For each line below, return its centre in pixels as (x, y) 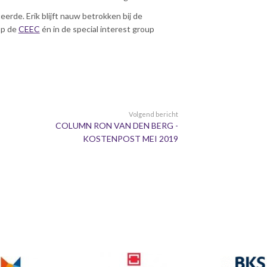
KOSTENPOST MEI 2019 (131, 138)
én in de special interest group (97, 29)
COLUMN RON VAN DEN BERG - (117, 125)
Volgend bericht (154, 114)
